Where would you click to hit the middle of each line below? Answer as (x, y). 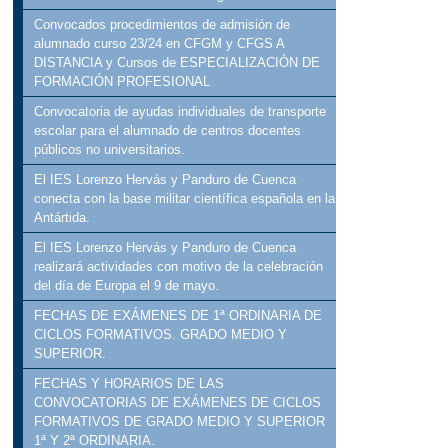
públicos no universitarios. (110, 150)
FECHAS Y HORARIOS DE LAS (129, 384)
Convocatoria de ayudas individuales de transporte (180, 112)
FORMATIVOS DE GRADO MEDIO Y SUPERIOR (180, 422)
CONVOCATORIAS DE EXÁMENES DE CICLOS (178, 403)
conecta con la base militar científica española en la (185, 199)
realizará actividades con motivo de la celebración (179, 267)
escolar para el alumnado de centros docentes (168, 131)
